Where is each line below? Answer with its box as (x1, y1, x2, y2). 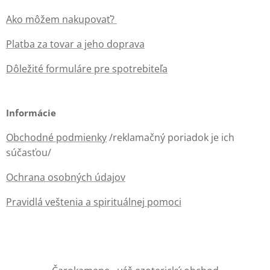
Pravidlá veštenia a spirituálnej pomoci (6, 195, 181, 209)
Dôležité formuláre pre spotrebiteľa (6, 62, 168, 75)
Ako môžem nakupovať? (6, 13, 117, 26)
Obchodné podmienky (6, 131, 107, 144)
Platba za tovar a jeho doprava (6, 37, 145, 51)
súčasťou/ (6, 146, 51, 159)
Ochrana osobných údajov (6, 171, 125, 184)
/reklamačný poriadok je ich (107, 131, 234, 144)
